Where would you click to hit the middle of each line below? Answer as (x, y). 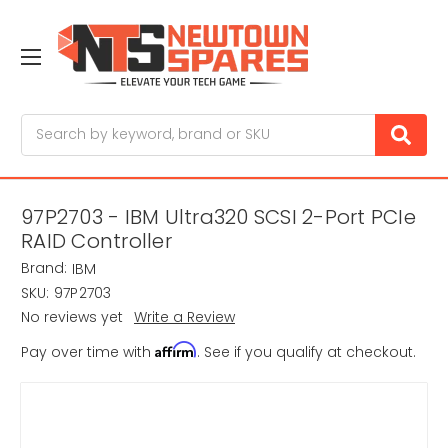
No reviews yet (72, 317)
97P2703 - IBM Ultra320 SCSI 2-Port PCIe (218, 217)
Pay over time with (88, 352)
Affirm (176, 350)
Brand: (44, 268)
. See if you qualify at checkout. (306, 352)
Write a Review (184, 317)
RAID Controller (96, 241)
